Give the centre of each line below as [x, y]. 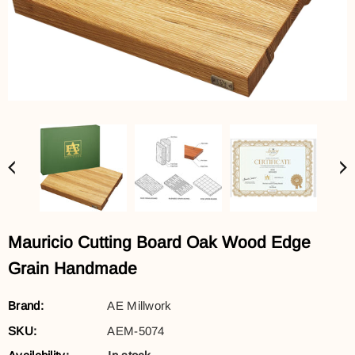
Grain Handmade [73, 268]
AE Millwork [139, 305]
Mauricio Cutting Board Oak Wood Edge [159, 242]
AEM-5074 [136, 330]
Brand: [26, 305]
